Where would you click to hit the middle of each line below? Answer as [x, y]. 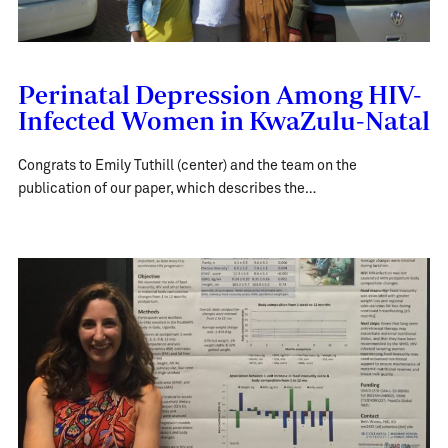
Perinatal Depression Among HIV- [219, 94]
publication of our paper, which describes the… [166, 188]
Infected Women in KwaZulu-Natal [223, 120]
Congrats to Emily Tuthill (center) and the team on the [187, 165]
